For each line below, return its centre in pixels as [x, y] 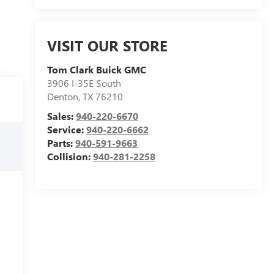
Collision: [70, 156]
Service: [66, 129]
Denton [62, 96]
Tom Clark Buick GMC [96, 69]
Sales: [61, 116]
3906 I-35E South [84, 83]
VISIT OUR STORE [107, 45]
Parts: [61, 143]
